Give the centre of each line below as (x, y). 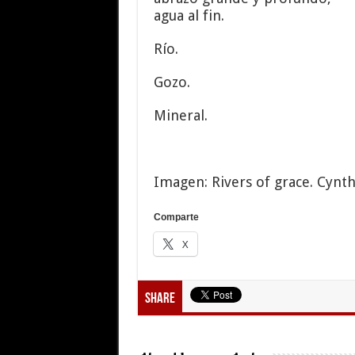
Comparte (176, 217)
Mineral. (180, 115)
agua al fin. (189, 15)
